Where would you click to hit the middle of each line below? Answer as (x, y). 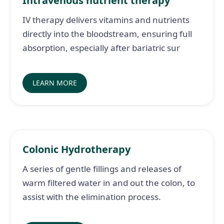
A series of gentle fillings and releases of (102, 169)
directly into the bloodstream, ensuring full (107, 34)
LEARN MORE (55, 83)
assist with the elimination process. (92, 197)
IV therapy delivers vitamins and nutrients (106, 20)
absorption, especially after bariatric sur (101, 48)
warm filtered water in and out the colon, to (109, 183)
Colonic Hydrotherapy (76, 149)
